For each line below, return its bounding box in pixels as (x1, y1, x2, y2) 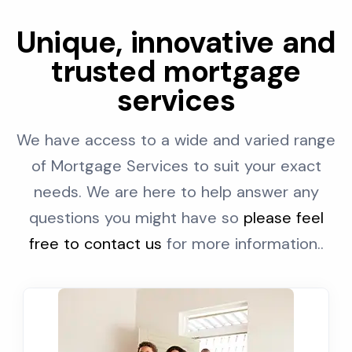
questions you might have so (28, 207, 244, 228)
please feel (243, 207, 324, 228)
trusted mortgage (51, 52, 301, 91)
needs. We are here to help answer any (33, 181, 319, 202)
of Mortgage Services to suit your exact (31, 156, 321, 176)
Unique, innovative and (16, 23, 336, 62)
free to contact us (28, 233, 162, 254)
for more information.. (161, 233, 324, 254)
